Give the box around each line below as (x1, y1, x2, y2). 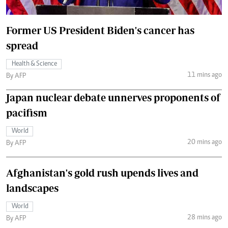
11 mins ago (187, 72, 222, 79)
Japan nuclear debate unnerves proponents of (6, 91, 220, 103)
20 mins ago (187, 139, 222, 147)
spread (6, 39, 38, 51)
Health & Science (12, 60, 57, 68)
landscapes (6, 182, 59, 194)
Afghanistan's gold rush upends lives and (6, 166, 198, 179)
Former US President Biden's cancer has (6, 24, 194, 36)
